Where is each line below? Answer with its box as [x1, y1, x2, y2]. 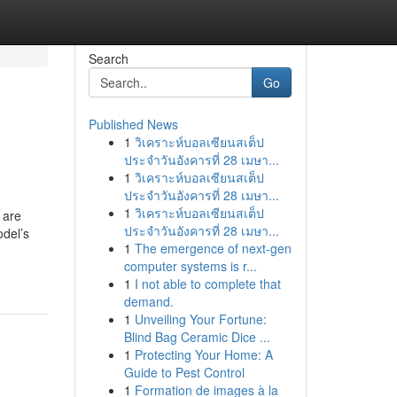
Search [88, 50, 128, 67]
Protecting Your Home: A [134, 346, 273, 363]
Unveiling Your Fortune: [134, 310, 267, 328]
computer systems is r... [123, 257, 257, 275]
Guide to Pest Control [123, 363, 245, 381]
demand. [123, 292, 174, 310]
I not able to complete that [134, 275, 281, 292]
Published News [88, 115, 178, 133]
